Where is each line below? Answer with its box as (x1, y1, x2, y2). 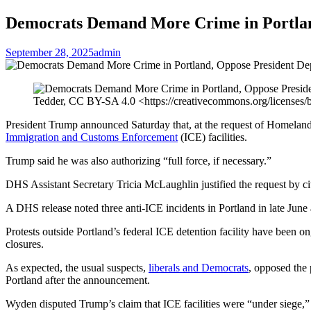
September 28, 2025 (6, 46, 94, 58)
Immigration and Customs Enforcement (6, 131, 178, 143)
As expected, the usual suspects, (6, 261, 149, 274)
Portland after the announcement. (6, 274, 150, 286)
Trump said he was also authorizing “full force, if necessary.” (6, 154, 271, 167)
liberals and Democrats (149, 261, 249, 274)
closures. (6, 237, 44, 250)
